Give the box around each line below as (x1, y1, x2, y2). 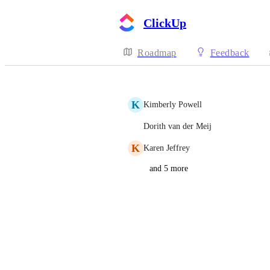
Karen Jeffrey (143, 143, 190, 152)
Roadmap (137, 48, 177, 58)
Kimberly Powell (143, 100, 202, 109)
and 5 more (149, 164, 188, 173)
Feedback (210, 48, 250, 58)
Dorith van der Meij (143, 122, 212, 131)
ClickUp (143, 16, 186, 30)
